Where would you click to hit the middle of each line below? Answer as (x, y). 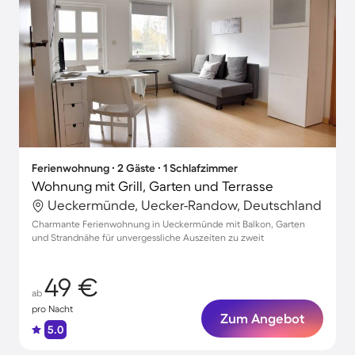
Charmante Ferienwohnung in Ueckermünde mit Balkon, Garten (168, 224)
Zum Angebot (262, 318)
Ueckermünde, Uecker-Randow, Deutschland (185, 205)
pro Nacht (52, 309)
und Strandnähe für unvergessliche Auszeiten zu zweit (148, 237)
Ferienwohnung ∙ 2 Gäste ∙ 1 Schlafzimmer (135, 168)
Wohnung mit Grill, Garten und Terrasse (153, 186)
